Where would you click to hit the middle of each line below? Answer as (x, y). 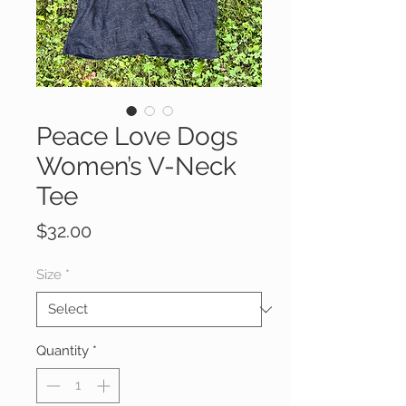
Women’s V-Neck (136, 167)
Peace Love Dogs (137, 137)
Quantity (63, 351)
